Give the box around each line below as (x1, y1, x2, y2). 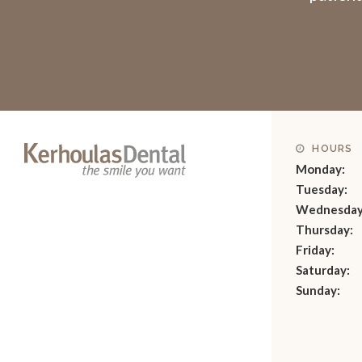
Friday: (296, 242, 335, 258)
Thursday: (296, 222, 353, 238)
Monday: (296, 162, 345, 177)
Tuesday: (296, 182, 347, 197)
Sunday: (296, 283, 340, 298)
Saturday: (296, 263, 350, 278)
